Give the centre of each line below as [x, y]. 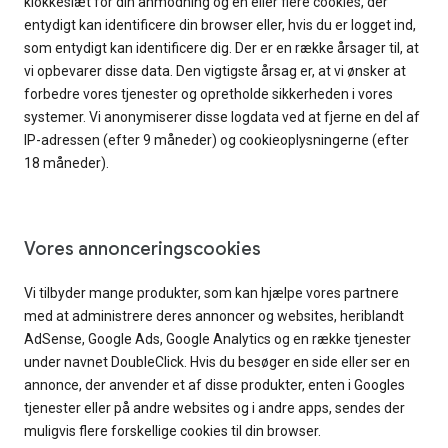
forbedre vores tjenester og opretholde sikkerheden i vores [208, 94]
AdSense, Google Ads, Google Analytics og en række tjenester [217, 339]
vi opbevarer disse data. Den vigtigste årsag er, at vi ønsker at [215, 71]
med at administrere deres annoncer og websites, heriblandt [214, 316]
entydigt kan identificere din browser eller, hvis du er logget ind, [220, 25]
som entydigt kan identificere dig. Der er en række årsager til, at [221, 48]
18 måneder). [66, 163]
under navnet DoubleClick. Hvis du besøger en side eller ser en [217, 362]
